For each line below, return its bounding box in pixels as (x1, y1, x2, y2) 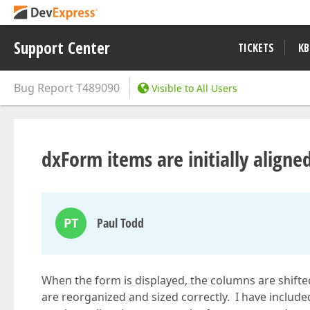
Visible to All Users (152, 82, 237, 95)
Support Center (14, 37, 110, 59)
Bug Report (14, 80, 73, 95)
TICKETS (238, 40, 274, 55)
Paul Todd (97, 215, 144, 231)
